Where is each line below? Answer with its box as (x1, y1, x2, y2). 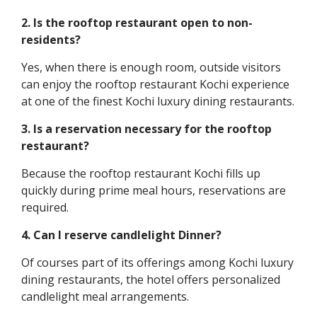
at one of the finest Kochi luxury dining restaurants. (21, 93, 294, 109)
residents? (21, 31, 81, 47)
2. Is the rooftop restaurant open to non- (21, 14, 253, 30)
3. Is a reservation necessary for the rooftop (21, 120, 272, 137)
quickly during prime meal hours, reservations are (21, 182, 286, 198)
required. (21, 199, 69, 215)
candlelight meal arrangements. (21, 288, 189, 304)
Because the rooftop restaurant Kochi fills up (21, 165, 260, 181)
